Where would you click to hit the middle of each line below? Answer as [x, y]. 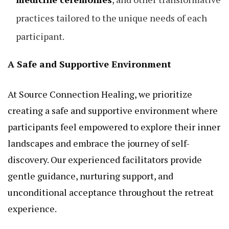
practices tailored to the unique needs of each [111, 18]
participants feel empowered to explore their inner [114, 127]
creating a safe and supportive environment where [113, 111]
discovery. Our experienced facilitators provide [105, 160]
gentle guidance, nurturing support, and [90, 176]
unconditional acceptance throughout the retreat [111, 192]
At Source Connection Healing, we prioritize [100, 94]
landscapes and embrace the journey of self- [99, 143]
